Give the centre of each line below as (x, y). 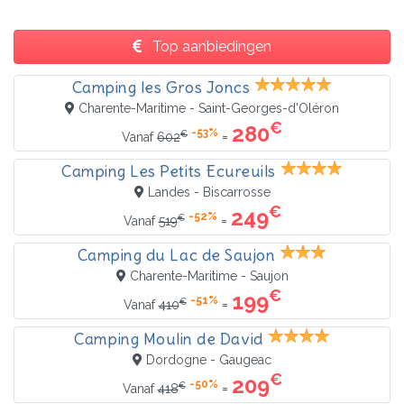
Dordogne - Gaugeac (209, 360)
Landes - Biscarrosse (209, 193)
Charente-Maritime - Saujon (209, 276)
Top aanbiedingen (210, 47)
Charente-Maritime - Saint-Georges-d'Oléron (209, 109)
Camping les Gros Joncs (161, 88)
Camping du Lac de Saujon (176, 256)
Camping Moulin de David (169, 340)
